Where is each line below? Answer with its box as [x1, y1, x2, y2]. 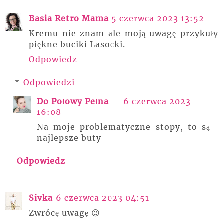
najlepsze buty [37, 132, 101, 143]
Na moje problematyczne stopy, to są [37, 121, 210, 132]
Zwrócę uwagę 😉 [29, 207, 100, 218]
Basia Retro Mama [29, 13, 109, 23]
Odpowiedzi [23, 77, 75, 87]
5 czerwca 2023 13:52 [111, 13, 204, 23]
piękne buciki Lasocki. [29, 39, 125, 49]
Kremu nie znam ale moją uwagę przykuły [29, 28, 218, 38]
